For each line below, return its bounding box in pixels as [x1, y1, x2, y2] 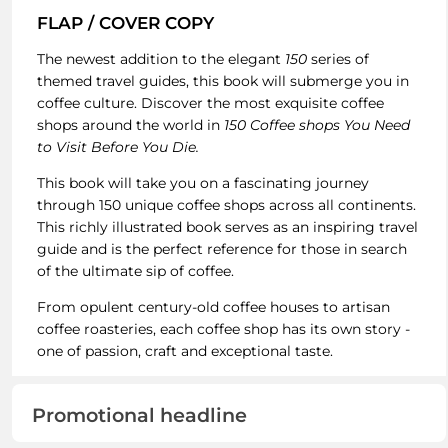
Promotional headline [31, 402, 247, 427]
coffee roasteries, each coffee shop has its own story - [36, 319, 410, 338]
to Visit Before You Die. [36, 137, 199, 156]
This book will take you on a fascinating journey [36, 173, 369, 192]
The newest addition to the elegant [36, 49, 285, 68]
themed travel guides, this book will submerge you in [36, 71, 409, 90]
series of [306, 49, 369, 68]
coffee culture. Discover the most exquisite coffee [36, 93, 384, 112]
